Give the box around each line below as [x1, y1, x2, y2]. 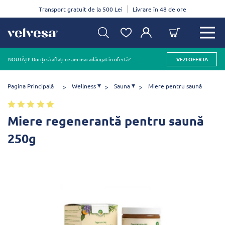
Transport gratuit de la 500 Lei [39, 5, 123, 13]
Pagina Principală [8, 82, 54, 90]
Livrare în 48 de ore [133, 5, 186, 13]
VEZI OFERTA [176, 55, 208, 63]
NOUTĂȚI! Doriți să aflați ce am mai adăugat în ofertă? [8, 55, 131, 63]
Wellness [72, 82, 96, 90]
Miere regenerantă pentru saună [8, 112, 204, 129]
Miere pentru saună [148, 82, 202, 90]
